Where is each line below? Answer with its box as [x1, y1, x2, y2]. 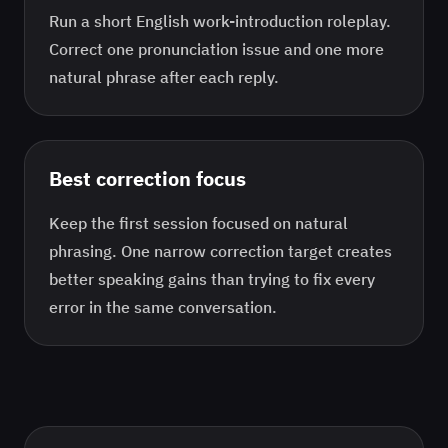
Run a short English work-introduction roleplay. [49, 11, 391, 31]
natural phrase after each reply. [49, 67, 279, 87]
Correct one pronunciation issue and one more [49, 39, 384, 59]
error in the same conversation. [49, 297, 277, 317]
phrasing [49, 241, 112, 261]
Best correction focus [49, 165, 246, 192]
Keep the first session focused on [49, 213, 295, 233]
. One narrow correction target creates [112, 241, 392, 261]
